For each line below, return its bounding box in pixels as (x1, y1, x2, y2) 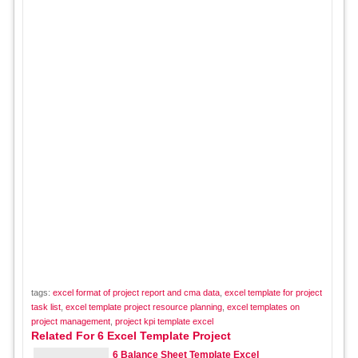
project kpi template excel (114, 316, 213, 326)
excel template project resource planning (65, 302, 222, 312)
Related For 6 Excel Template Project (30, 329, 231, 342)
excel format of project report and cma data (52, 288, 220, 297)
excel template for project (224, 288, 322, 297)
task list (30, 302, 61, 312)
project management (30, 316, 110, 326)
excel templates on (226, 302, 300, 312)
